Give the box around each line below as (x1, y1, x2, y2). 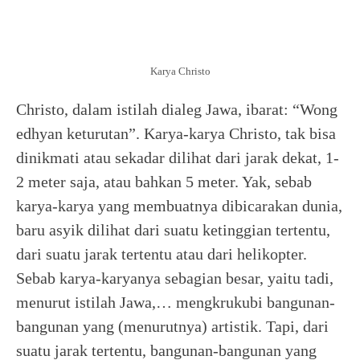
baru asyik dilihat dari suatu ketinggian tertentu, (16, 221, 330, 239)
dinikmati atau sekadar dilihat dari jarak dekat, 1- (16, 149, 339, 166)
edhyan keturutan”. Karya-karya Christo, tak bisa (16, 125, 336, 142)
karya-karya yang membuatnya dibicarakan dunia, (16, 197, 342, 215)
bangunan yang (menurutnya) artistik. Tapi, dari (16, 317, 329, 335)
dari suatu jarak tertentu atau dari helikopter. (16, 245, 307, 263)
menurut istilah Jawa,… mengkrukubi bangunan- (16, 293, 335, 311)
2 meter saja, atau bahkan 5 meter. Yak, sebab (16, 173, 312, 190)
